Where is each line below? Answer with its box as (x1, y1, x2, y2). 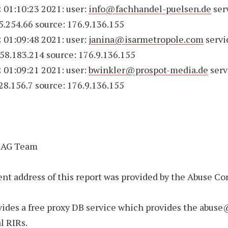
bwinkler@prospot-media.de (89, 64, 209, 76)
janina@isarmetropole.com (89, 33, 204, 45)
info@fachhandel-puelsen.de (89, 3, 212, 15)
